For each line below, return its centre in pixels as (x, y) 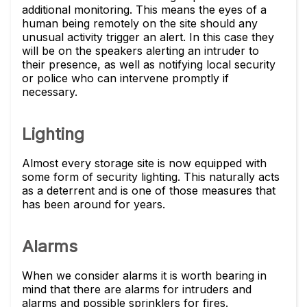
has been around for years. (94, 204)
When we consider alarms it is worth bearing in (144, 275)
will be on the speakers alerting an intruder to (140, 51)
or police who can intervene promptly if (125, 78)
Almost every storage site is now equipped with (144, 163)
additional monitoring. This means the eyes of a (144, 10)
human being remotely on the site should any (140, 23)
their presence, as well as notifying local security (149, 64)
